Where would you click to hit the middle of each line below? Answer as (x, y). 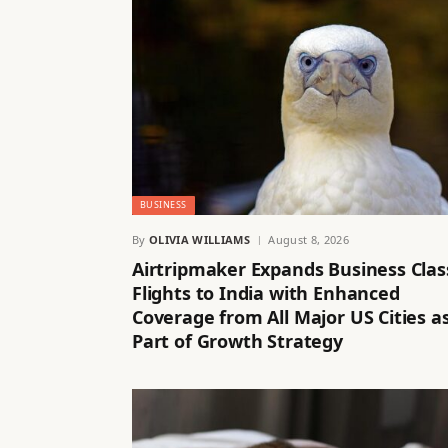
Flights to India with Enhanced (266, 293)
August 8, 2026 (308, 240)
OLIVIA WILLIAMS (199, 240)
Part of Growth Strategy (237, 341)
